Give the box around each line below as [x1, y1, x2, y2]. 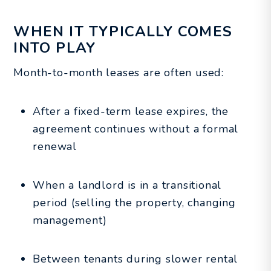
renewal [33, 139, 77, 154]
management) [33, 212, 108, 227]
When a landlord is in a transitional [33, 177, 222, 192]
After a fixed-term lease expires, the [33, 103, 229, 119]
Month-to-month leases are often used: [13, 65, 224, 80]
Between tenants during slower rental [33, 251, 238, 266]
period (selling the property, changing [33, 195, 236, 210]
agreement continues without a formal [33, 121, 239, 136]
